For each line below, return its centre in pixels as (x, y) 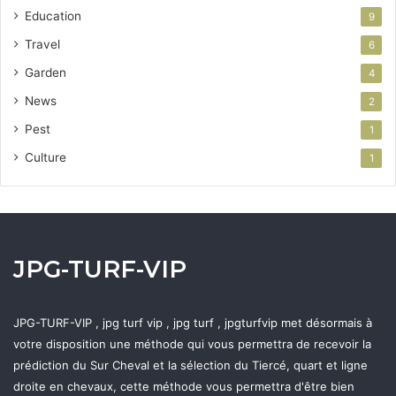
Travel (42, 44)
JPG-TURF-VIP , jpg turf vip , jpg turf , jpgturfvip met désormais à (193, 322)
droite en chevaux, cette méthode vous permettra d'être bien (184, 386)
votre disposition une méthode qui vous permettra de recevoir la (192, 343)
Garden (46, 72)
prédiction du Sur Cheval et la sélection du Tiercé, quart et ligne (190, 365)
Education (53, 15)
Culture (46, 157)
